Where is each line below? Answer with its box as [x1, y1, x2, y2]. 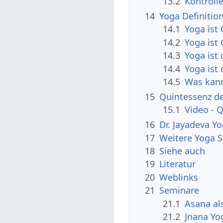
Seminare [159, 184, 200, 197]
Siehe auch [159, 145, 206, 157]
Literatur [159, 158, 196, 170]
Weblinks [159, 171, 199, 183]
